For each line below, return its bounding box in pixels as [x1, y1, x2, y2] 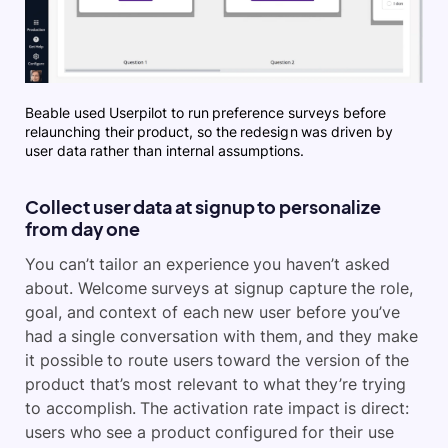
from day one [25, 217, 141, 241]
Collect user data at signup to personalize [25, 195, 382, 219]
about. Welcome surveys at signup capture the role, [25, 278, 413, 299]
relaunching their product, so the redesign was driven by [25, 123, 393, 141]
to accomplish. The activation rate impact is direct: [25, 398, 409, 419]
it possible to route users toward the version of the [25, 350, 410, 371]
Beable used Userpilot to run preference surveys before [25, 104, 386, 122]
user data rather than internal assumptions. [25, 142, 304, 160]
